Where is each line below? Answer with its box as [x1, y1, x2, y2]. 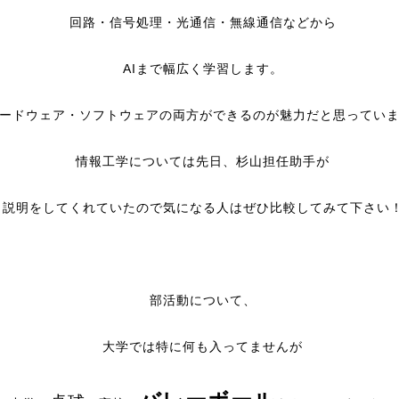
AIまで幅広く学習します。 [122, 61, 283, 76]
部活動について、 [149, 293, 256, 307]
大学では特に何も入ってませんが [102, 339, 303, 354]
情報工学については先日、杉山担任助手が [76, 154, 330, 168]
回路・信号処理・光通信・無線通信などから [69, 15, 337, 29]
